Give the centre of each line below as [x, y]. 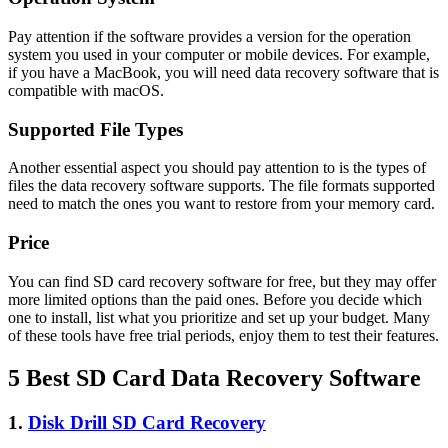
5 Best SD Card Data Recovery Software [214, 377]
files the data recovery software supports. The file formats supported [221, 186]
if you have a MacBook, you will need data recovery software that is [223, 72]
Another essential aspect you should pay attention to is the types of [217, 168]
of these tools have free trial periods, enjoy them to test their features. [223, 335]
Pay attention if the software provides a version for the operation [209, 36]
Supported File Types [95, 129]
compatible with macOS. [86, 90]
